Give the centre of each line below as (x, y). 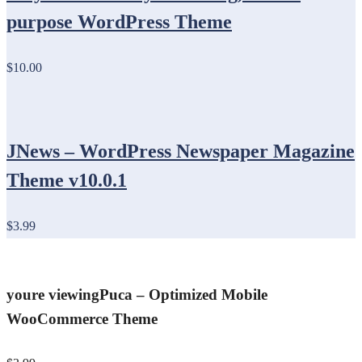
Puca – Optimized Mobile (183, 295)
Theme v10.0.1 (67, 180)
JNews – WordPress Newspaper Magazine (181, 151)
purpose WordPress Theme (119, 21)
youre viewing (53, 295)
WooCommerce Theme (82, 319)
